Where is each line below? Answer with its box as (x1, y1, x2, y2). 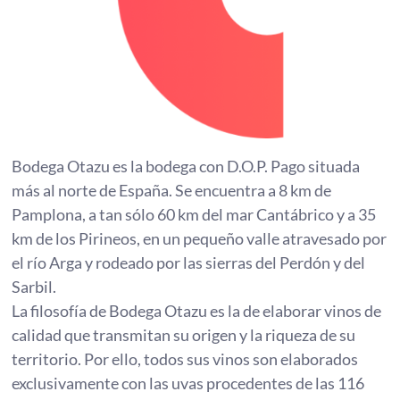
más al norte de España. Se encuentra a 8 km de (12, 180, 332, 201)
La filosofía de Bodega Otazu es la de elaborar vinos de (12, 301, 382, 321)
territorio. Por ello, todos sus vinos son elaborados (12, 349, 359, 370)
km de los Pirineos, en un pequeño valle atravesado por (12, 229, 387, 249)
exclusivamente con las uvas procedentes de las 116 (12, 373, 365, 394)
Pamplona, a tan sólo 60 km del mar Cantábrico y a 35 (12, 204, 377, 225)
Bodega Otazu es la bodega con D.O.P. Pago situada (12, 156, 361, 177)
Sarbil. (12, 277, 57, 297)
